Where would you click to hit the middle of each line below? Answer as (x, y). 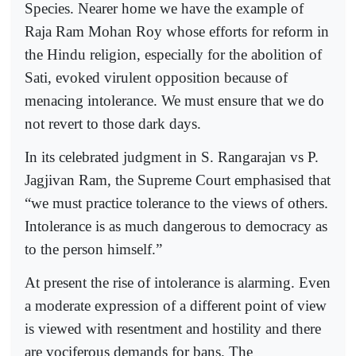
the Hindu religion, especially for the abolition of (173, 54)
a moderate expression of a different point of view (176, 305)
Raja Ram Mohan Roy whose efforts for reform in (177, 31)
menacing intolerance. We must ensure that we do (174, 100)
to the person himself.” (93, 249)
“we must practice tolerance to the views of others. (176, 203)
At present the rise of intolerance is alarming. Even (178, 282)
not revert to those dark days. (113, 123)
